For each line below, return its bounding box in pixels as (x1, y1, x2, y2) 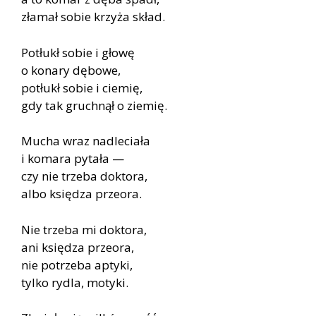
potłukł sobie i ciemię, (21, 79, 142, 96)
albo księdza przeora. (21, 186, 142, 202)
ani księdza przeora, (21, 238, 134, 255)
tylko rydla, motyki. (21, 274, 128, 291)
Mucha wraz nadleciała (21, 133, 150, 150)
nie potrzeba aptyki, (21, 256, 133, 273)
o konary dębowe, (21, 61, 121, 78)
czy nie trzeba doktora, (21, 168, 147, 185)
